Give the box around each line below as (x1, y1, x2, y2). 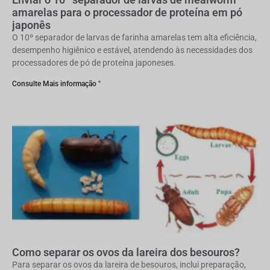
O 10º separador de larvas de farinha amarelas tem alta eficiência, (12, 33, 257, 42)
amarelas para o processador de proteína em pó (12, 6, 242, 19)
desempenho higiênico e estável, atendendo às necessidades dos (12, 45, 253, 55)
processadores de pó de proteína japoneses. (12, 58, 176, 67)
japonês (12, 19, 51, 31)
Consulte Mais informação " (12, 80, 101, 88)
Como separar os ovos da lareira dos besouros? (12, 246, 240, 259)
